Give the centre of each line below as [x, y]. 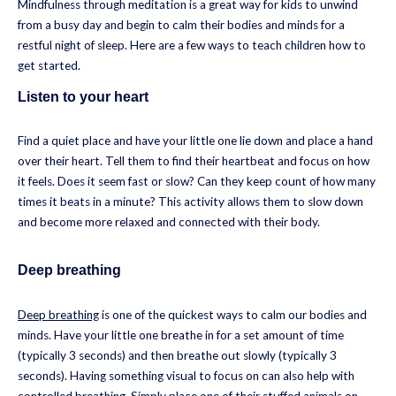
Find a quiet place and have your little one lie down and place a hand [195, 141]
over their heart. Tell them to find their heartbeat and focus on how [194, 161]
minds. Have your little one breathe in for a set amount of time [181, 335]
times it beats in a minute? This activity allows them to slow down [190, 202]
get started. [49, 66]
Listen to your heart [83, 96]
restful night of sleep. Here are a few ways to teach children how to [192, 46]
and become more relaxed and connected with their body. [169, 222]
